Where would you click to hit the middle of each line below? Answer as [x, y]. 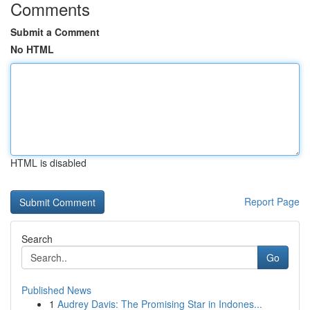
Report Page [272, 201]
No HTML [32, 49]
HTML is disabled [48, 163]
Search [37, 239]
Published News [56, 290]
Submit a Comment [55, 32]
